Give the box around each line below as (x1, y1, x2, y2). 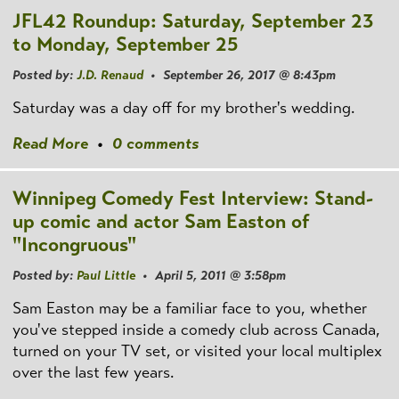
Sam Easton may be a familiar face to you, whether (12, 298, 367, 319)
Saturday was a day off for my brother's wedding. (12, 98, 354, 118)
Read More (12, 134, 88, 154)
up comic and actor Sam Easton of (12, 208, 310, 233)
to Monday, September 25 (12, 31, 239, 56)
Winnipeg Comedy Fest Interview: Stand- (12, 185, 373, 210)
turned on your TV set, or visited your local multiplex (12, 341, 382, 362)
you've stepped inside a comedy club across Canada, (12, 320, 380, 340)
